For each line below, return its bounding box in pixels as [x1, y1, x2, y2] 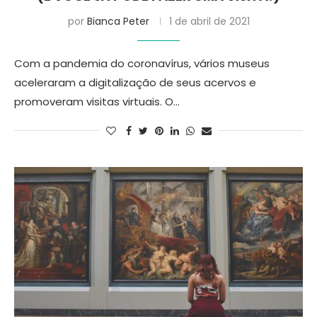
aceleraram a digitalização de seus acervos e [14, 75, 256, 90]
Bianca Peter [86, 14, 149, 28]
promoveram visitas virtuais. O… [14, 94, 180, 109]
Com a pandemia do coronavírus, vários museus [14, 56, 270, 71]
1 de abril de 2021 [168, 14, 250, 28]
